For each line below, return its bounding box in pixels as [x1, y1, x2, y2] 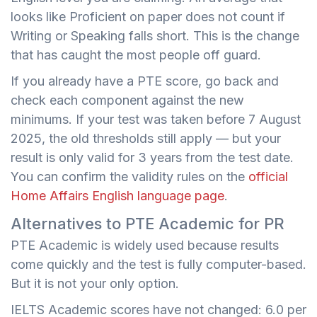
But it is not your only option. [11, 275, 179, 291]
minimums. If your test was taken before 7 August [11, 111, 301, 127]
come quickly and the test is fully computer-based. [11, 256, 306, 272]
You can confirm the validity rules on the [11, 168, 248, 184]
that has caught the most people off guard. [11, 47, 261, 62]
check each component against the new [11, 92, 244, 108]
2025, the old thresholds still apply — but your [11, 130, 281, 146]
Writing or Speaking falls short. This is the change [11, 28, 299, 43]
